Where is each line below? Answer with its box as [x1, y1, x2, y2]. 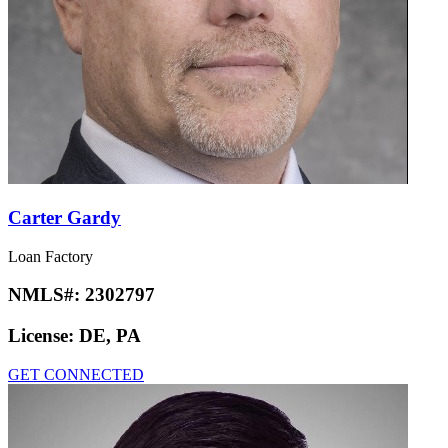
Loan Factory [8, 247, 93, 265]
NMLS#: [8, 284, 85, 306]
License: [8, 325, 79, 347]
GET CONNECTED [8, 365, 144, 383]
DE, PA [79, 325, 141, 347]
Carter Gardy [8, 206, 121, 228]
